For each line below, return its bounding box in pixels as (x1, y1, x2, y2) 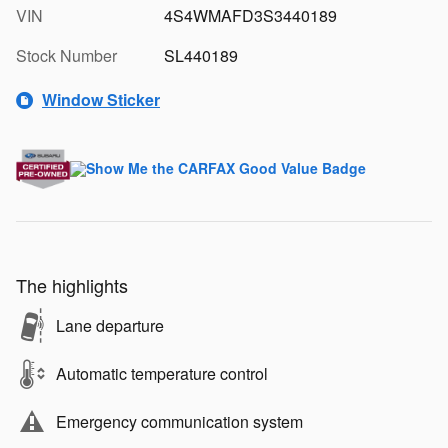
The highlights (16, 271, 128, 298)
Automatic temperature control (56, 361, 268, 385)
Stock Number (16, 43, 117, 67)
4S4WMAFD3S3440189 (163, 3, 337, 27)
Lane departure (56, 313, 164, 337)
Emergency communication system (56, 409, 303, 433)
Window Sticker (42, 88, 160, 112)
